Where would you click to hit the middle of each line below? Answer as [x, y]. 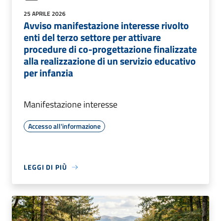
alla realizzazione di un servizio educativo [110, 61]
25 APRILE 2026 [45, 14]
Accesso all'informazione [64, 126]
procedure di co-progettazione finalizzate [110, 49]
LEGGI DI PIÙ [45, 167]
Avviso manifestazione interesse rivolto [106, 26]
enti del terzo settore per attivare [92, 37]
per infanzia [48, 73]
